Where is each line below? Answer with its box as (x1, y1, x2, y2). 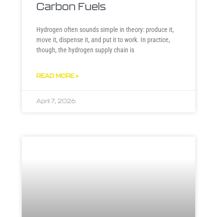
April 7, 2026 (36, 98, 76, 105)
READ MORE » (36, 73, 78, 80)
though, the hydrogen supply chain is (36, 46, 134, 54)
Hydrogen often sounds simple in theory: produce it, (36, 26, 174, 34)
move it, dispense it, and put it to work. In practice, (36, 36, 170, 44)
